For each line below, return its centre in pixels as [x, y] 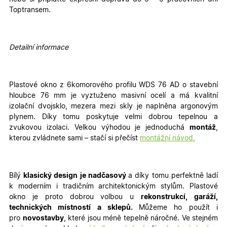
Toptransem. [30, 10]
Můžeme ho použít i [179, 208]
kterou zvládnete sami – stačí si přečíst [74, 139]
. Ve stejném [198, 219]
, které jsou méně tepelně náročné [120, 219]
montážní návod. [167, 139]
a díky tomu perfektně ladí [173, 176]
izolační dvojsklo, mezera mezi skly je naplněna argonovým [113, 107]
